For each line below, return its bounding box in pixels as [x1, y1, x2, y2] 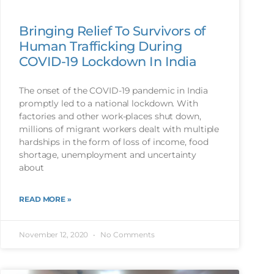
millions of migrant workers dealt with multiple [19, 123, 220, 135]
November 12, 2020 [19, 229, 91, 239]
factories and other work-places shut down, [19, 110, 201, 122]
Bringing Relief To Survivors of [19, 23, 206, 39]
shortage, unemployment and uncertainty [19, 149, 197, 160]
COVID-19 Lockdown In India [19, 53, 196, 69]
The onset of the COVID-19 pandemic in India [19, 84, 208, 96]
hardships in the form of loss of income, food [19, 136, 209, 147]
